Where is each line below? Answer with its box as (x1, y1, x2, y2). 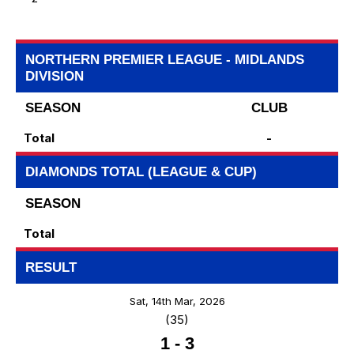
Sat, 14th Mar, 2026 (129, 295, 225, 308)
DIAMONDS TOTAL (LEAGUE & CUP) (25, 164, 257, 180)
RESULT (25, 260, 77, 276)
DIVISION (25, 69, 84, 85)
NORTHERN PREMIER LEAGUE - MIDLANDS (25, 52, 304, 68)
